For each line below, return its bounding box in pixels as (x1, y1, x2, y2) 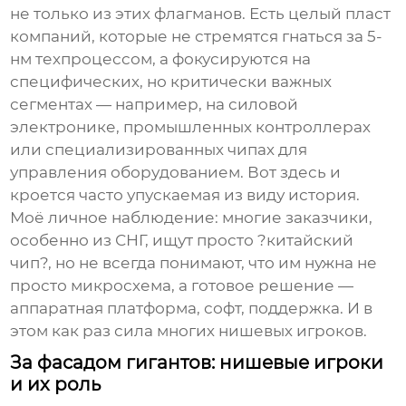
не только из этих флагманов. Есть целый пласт (10, 5, 391, 24)
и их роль (10, 373, 101, 396)
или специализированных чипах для (10, 140, 308, 159)
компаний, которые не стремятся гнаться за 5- (10, 27, 383, 46)
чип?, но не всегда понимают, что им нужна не (10, 254, 378, 273)
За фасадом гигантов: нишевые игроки (10, 352, 384, 374)
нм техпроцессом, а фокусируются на (10, 50, 312, 69)
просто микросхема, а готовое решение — (10, 276, 354, 295)
